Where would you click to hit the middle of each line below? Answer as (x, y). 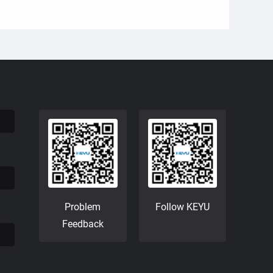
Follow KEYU (182, 207)
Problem (83, 207)
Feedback (83, 224)
